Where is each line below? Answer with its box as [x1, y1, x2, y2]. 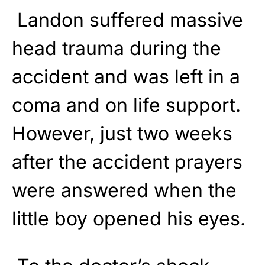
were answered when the [12, 179, 237, 202]
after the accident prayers [12, 150, 243, 174]
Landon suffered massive [12, 8, 243, 32]
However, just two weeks [12, 122, 232, 146]
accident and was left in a [12, 65, 240, 89]
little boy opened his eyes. [12, 207, 251, 231]
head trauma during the [12, 37, 221, 60]
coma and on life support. [12, 93, 241, 117]
